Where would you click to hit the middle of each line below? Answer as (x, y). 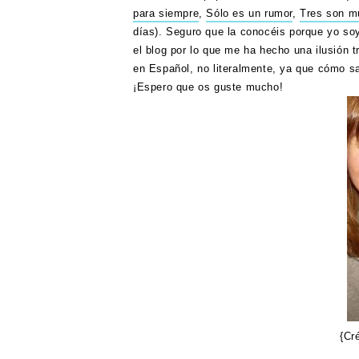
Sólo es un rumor (250, 13)
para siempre (166, 13)
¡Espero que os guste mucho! (210, 87)
